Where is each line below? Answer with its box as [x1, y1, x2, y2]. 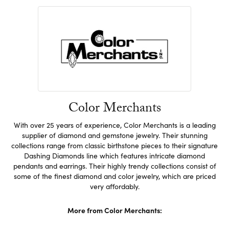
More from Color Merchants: [67, 205, 162, 216]
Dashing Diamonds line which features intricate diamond [24, 151, 205, 161]
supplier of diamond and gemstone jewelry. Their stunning [21, 130, 208, 141]
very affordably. [89, 181, 140, 192]
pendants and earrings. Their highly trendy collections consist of [13, 161, 216, 171]
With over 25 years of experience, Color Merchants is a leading [13, 120, 216, 130]
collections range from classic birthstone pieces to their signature [11, 141, 218, 151]
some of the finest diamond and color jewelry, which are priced [13, 171, 216, 181]
